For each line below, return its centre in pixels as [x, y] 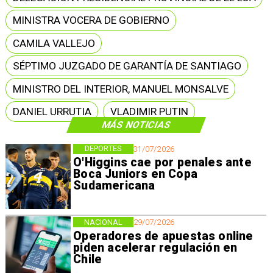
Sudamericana [114, 186]
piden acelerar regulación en [155, 247]
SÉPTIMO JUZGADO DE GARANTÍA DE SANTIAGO [127, 66]
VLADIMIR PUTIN [149, 111]
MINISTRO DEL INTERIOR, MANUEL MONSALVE [120, 89]
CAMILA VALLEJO [54, 43]
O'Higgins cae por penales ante [162, 163]
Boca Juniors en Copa [135, 174]
